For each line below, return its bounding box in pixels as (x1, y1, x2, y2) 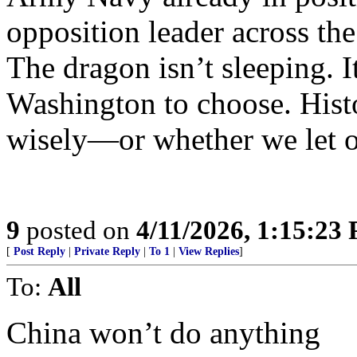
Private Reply (74, 245, 140, 257)
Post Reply (14, 245, 65, 257)
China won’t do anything (6, 316, 320, 350)
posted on (20, 215, 136, 245)
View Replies (178, 245, 239, 257)
